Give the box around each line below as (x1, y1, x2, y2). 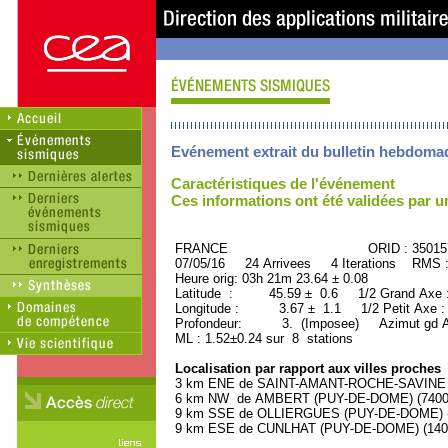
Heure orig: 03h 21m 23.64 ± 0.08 (171, 271, 368, 286)
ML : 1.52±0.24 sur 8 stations (171, 331, 353, 346)
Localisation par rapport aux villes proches (171, 361, 441, 376)
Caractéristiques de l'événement (171, 175, 395, 192)
